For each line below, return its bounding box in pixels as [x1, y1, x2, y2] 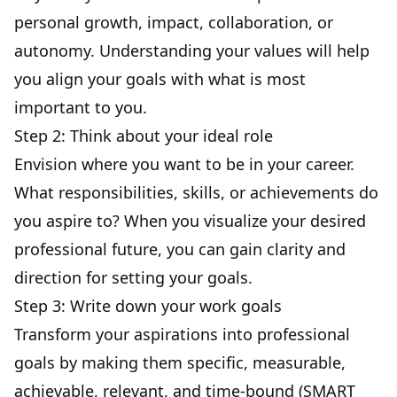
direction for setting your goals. [14, 267, 253, 288]
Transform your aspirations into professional [14, 323, 350, 345]
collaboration [208, 12, 308, 33]
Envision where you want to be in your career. [14, 153, 354, 175]
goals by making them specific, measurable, [14, 352, 346, 373]
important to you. [14, 97, 147, 118]
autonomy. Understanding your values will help [14, 40, 370, 61]
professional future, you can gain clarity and [14, 238, 346, 260]
